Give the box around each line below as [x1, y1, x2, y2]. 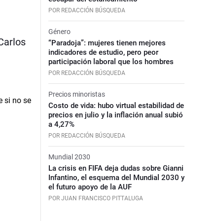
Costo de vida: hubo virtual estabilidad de [48, 101, 184, 110]
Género [48, 27, 71, 36]
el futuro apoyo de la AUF [48, 182, 132, 191]
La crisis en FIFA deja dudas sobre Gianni [48, 163, 184, 173]
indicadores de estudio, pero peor [48, 47, 158, 57]
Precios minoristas [48, 90, 105, 98]
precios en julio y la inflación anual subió [48, 110, 183, 119]
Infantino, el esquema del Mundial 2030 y [48, 173, 184, 182]
